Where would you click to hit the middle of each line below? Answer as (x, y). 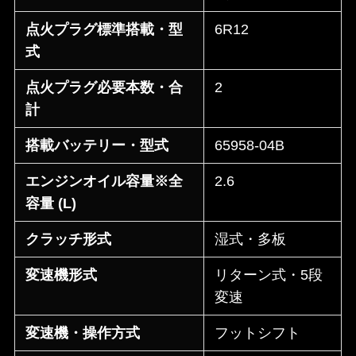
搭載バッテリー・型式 (97, 146)
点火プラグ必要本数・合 (104, 88)
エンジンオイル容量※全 (104, 182)
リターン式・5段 (269, 275)
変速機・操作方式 (83, 333)
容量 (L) (51, 204)
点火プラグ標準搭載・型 (104, 30)
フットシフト (258, 333)
